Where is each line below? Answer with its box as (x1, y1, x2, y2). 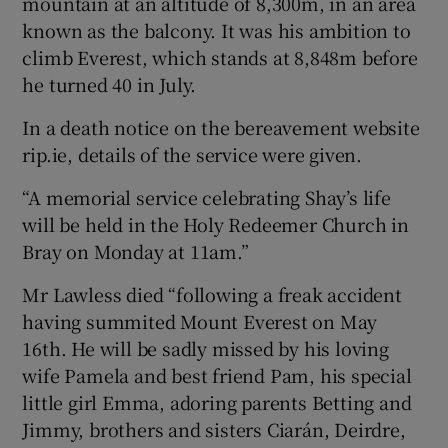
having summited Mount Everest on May (22, 307, 378, 334)
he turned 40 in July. (22, 70, 197, 97)
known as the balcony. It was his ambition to (22, 16, 411, 43)
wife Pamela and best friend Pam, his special (22, 361, 412, 388)
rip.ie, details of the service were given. (22, 140, 363, 167)
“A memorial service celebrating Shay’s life (22, 183, 391, 210)
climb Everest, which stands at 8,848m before (22, 43, 418, 70)
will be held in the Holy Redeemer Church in (22, 210, 409, 237)
